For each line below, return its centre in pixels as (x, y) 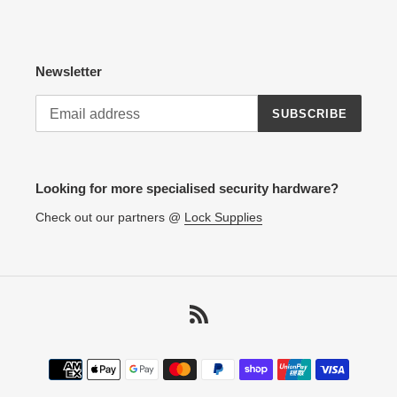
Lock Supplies (223, 217)
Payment (224, 359)
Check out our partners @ (110, 217)
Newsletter (69, 71)
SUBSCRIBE (309, 113)
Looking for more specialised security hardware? (187, 189)
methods (223, 378)
